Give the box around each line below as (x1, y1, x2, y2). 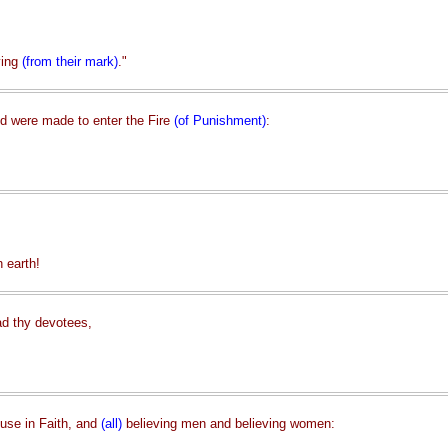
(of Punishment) (173, 113, 266, 128)
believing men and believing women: (121, 416, 335, 431)
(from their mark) (21, 54, 118, 69)
